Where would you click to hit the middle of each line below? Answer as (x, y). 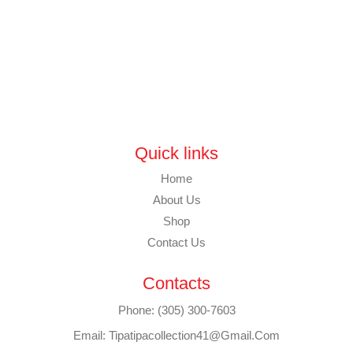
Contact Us (176, 242)
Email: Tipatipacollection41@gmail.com (176, 335)
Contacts (176, 283)
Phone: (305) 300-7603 (176, 310)
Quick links (176, 153)
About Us (176, 199)
